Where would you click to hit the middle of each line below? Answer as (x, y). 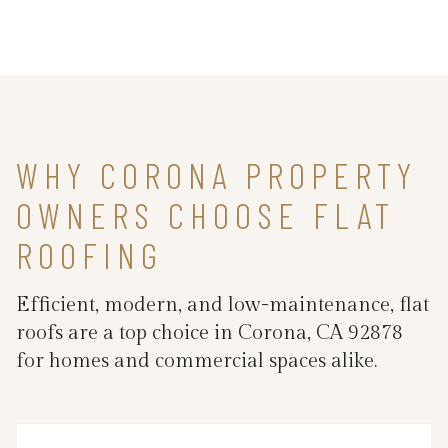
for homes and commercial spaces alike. (196, 361)
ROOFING (89, 255)
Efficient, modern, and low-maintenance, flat (222, 305)
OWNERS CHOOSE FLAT (205, 215)
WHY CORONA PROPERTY (216, 175)
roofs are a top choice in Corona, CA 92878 (209, 333)
